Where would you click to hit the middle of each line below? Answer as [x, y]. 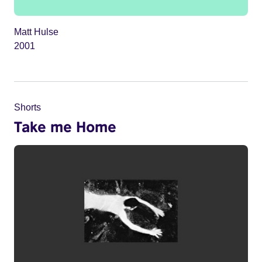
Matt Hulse [36, 32]
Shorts [27, 108]
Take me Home [65, 127]
